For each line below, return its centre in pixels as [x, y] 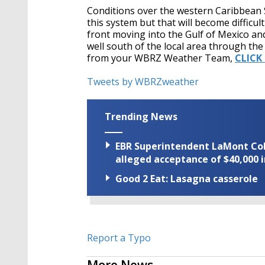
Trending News [141, 117]
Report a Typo [119, 238]
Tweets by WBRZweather [143, 82]
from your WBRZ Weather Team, [161, 58]
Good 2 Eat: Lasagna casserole [187, 179]
